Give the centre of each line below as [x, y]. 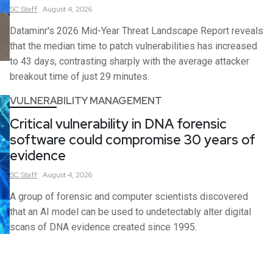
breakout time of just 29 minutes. [80, 77]
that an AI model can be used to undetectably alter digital [130, 212]
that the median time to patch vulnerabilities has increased [133, 46]
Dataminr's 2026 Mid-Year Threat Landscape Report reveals [136, 31]
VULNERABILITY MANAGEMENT [86, 101]
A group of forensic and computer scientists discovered [129, 197]
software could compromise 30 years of [133, 140]
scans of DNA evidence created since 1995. [103, 227]
